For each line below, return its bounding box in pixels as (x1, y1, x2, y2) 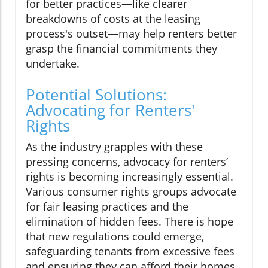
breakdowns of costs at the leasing (26, 11, 200, 26)
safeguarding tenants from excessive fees (26, 244, 234, 259)
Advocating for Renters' (26, 99, 195, 121)
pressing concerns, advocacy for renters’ (26, 154, 228, 169)
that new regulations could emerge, (26, 229, 204, 244)
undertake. (26, 56, 80, 71)
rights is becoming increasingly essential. (26, 169, 233, 184)
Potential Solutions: (26, 84, 167, 106)
